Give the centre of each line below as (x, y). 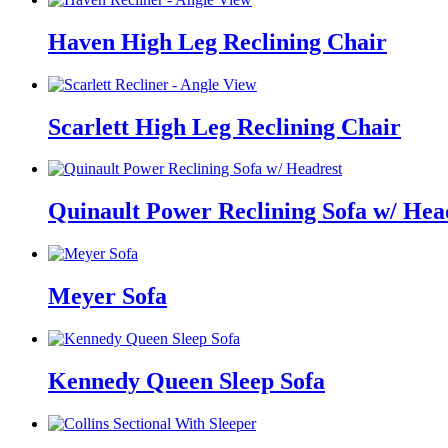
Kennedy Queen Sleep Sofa (186, 380)
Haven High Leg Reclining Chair (217, 41)
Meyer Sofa (107, 296)
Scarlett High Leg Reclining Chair (224, 126)
